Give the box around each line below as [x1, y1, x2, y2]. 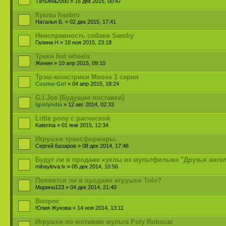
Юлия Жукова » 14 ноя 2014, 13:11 [35, 205, 124, 211]
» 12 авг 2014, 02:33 [62, 101, 114, 107]
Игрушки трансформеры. [35, 135, 117, 143]
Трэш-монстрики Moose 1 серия [35, 73, 139, 81]
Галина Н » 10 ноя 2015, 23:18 [35, 39, 111, 45]
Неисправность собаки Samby [35, 32, 134, 39]
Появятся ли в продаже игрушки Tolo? [35, 177, 161, 184]
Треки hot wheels [35, 52, 90, 60]
